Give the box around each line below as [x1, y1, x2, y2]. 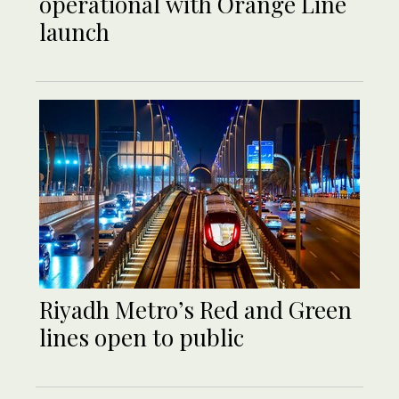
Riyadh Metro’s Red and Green [39, 294, 352, 326]
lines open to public [39, 322, 244, 354]
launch [39, 16, 110, 48]
